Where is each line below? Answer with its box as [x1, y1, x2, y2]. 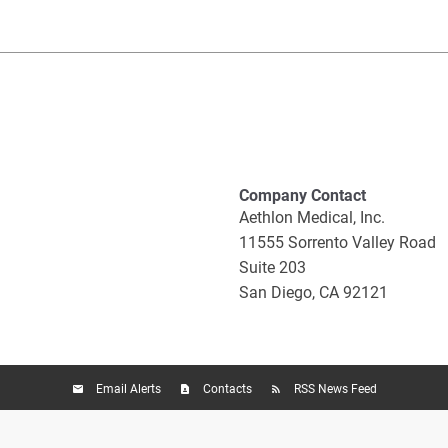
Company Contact [239, 185, 366, 205]
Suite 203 [239, 257, 306, 277]
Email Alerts [95, 381, 161, 396]
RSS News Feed [293, 381, 377, 396]
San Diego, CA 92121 [239, 282, 388, 302]
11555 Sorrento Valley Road [239, 232, 436, 252]
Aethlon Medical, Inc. [239, 207, 385, 227]
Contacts [202, 381, 252, 396]
